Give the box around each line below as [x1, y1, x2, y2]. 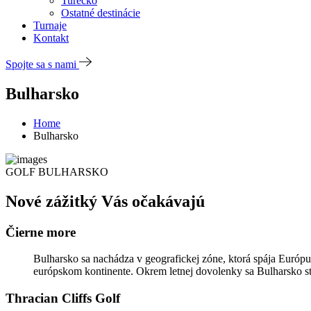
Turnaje [33, 19, 67, 31]
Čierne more [6, 224, 76, 239]
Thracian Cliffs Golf [6, 291, 120, 306]
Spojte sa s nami [6, 58, 76, 70]
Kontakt [33, 32, 69, 44]
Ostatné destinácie [61, 7, 140, 19]
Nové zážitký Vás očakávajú [6, 192, 205, 210]
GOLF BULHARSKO [6, 165, 108, 178]
